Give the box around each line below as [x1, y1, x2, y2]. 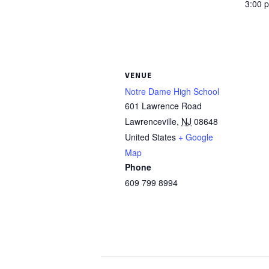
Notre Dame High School [125, 85, 219, 97]
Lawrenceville [125, 115, 177, 127]
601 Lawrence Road [125, 100, 202, 112]
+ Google [178, 131, 213, 143]
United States [125, 131, 176, 143]
